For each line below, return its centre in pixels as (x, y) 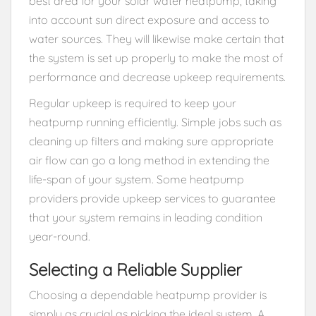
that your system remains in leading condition (146, 217)
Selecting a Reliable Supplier (135, 269)
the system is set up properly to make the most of (156, 57)
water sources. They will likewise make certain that (157, 38)
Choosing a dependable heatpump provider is (148, 294)
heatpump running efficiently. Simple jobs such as (155, 122)
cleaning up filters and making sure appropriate (151, 141)
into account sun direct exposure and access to (149, 19)
